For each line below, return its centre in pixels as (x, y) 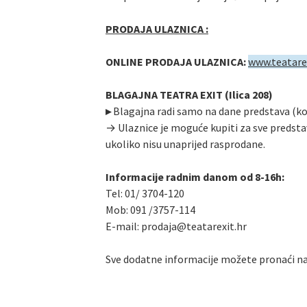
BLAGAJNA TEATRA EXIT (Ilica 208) (189, 95)
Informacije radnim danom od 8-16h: (195, 177)
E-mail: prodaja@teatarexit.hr (176, 226)
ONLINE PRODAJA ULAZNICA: (176, 62)
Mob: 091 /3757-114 (150, 210)
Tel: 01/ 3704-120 (145, 194)
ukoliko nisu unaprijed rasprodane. (185, 144)
